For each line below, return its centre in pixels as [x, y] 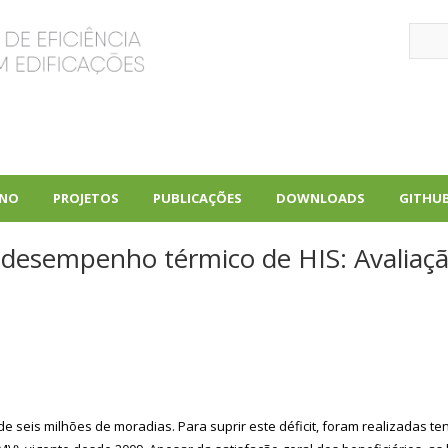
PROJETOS [86, 198]
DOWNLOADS [321, 198]
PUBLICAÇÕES [198, 198]
